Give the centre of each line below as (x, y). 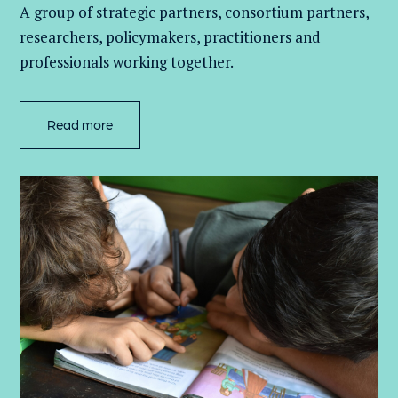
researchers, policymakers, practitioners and (171, 36)
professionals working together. (127, 61)
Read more (80, 125)
